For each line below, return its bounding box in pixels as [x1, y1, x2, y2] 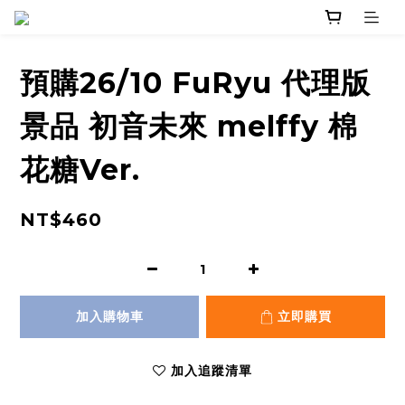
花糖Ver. [20, 152, 140, 188]
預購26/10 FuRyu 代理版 [20, 65, 371, 101]
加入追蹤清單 [171, 363, 252, 380]
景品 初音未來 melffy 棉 [20, 108, 358, 145]
